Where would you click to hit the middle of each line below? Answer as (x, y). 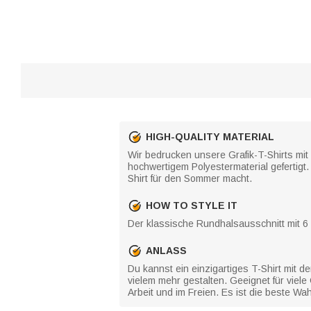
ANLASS (166, 250)
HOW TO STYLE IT (192, 205)
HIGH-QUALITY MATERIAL (210, 136)
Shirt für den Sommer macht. (190, 178)
